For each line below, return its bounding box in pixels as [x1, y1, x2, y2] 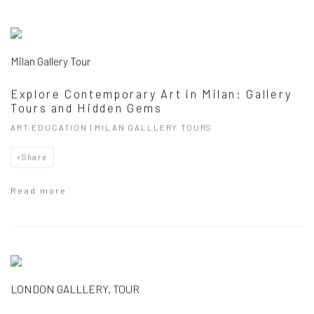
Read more [11, 184, 67, 196]
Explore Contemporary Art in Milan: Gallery [11, 86, 292, 101]
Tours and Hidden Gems [11, 100, 163, 115]
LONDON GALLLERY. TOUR [11, 282, 139, 296]
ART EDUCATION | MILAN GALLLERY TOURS [11, 122, 213, 132]
